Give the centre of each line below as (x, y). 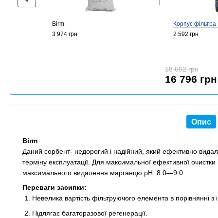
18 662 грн (182, 69)
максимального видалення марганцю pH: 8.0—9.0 (103, 173)
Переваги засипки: (54, 188)
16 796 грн (191, 79)
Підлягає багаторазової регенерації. (90, 213)
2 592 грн (186, 34)
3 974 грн (65, 34)
